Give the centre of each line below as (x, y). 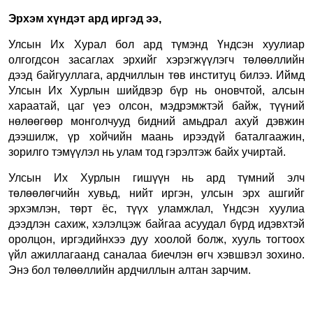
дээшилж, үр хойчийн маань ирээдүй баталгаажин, (156, 136)
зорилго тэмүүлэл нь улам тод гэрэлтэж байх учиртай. (147, 152)
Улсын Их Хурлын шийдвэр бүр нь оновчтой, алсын (156, 90)
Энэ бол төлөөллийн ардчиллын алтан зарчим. (130, 270)
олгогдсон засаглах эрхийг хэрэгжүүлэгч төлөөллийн (156, 59)
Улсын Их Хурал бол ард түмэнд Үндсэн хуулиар (156, 44)
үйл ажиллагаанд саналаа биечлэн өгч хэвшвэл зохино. (156, 254)
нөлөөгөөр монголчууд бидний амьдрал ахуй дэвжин (156, 121)
